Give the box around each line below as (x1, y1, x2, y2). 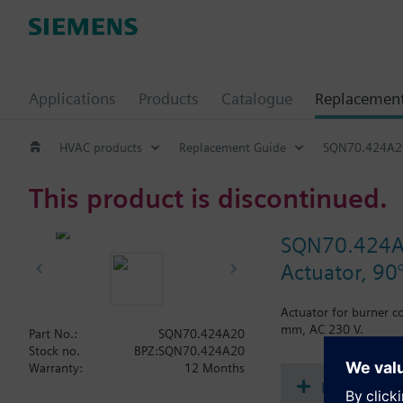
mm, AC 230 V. (281, 321, 363, 336)
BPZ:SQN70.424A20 (134, 344, 245, 358)
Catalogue (221, 89, 292, 108)
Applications (29, 89, 116, 108)
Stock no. (29, 344, 80, 358)
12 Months (184, 361, 245, 375)
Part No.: (29, 327, 77, 341)
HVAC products (59, 139, 142, 155)
